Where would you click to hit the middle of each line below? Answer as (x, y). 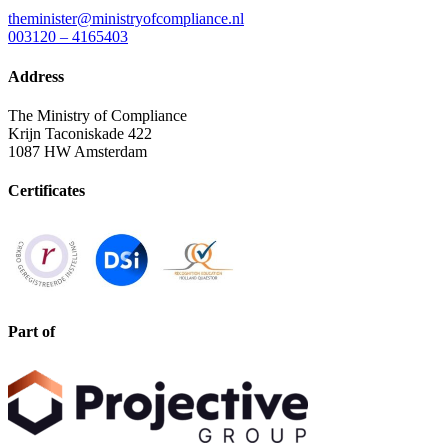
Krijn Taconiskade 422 (80, 134)
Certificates (46, 191)
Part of (31, 331)
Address (36, 76)
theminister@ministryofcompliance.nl (126, 19)
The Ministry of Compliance (97, 116)
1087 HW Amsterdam (77, 152)
